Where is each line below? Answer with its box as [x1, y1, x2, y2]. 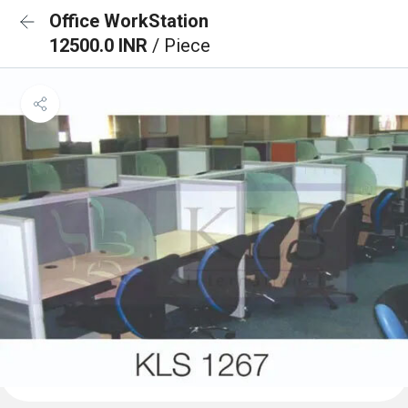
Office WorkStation [49, 10, 209, 32]
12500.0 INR [49, 35, 152, 56]
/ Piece [152, 35, 210, 56]
